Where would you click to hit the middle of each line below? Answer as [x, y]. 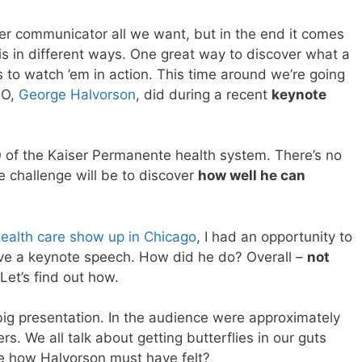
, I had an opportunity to [274, 236]
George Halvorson [77, 94]
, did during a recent [204, 94]
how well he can [252, 176]
